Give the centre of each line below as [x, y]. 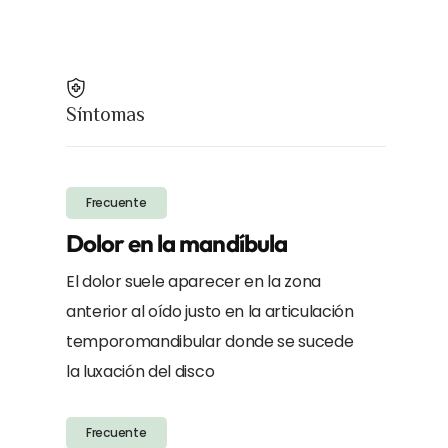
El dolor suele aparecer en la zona [193, 281]
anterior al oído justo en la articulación [209, 311]
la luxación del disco [140, 371]
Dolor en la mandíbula [176, 242]
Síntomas [105, 113]
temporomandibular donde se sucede [209, 341]
